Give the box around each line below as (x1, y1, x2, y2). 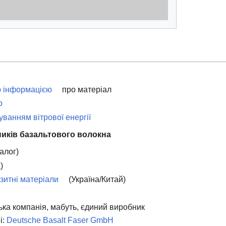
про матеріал (60, 85, 111, 94)
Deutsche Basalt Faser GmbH (7, 216, 114, 225)
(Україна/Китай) (67, 175, 126, 184)
